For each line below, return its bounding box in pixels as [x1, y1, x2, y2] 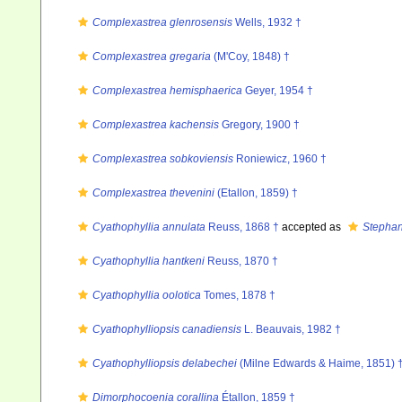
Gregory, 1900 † [219, 118, 300, 131]
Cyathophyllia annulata [92, 221, 205, 233]
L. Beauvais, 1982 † [241, 323, 341, 336]
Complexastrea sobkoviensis [92, 153, 233, 165]
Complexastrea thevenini [92, 187, 214, 199]
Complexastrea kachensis [92, 118, 219, 131]
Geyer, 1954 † [242, 84, 313, 97]
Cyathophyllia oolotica [92, 289, 201, 301]
